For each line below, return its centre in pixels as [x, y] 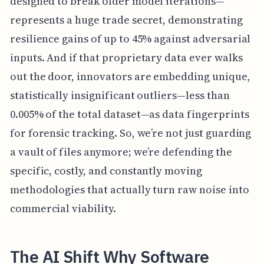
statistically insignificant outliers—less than [120, 95]
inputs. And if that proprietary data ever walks [126, 57]
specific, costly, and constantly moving [106, 170]
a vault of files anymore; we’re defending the [121, 151]
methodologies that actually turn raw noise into [129, 189]
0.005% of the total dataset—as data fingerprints [129, 114]
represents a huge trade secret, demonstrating [126, 19]
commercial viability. [63, 208]
